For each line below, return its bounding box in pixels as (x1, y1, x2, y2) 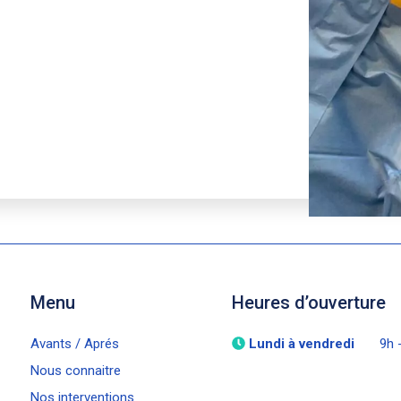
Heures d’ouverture (232, 292, 386, 314)
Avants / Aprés (30, 336, 119, 353)
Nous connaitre (30, 363, 121, 380)
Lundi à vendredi (249, 336, 354, 353)
